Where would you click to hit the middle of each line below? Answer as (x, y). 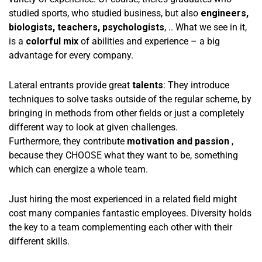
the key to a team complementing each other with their (120, 227)
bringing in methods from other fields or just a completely (127, 113)
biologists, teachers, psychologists (87, 27)
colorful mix (52, 41)
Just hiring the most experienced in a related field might (123, 199)
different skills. (39, 241)
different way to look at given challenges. (93, 127)
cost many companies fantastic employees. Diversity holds (130, 213)
